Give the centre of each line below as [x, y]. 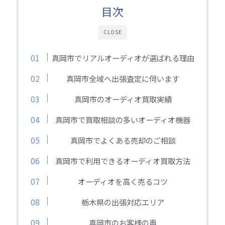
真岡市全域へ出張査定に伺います [123, 78]
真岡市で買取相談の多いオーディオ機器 [123, 119]
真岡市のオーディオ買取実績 [123, 99]
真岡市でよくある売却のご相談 [123, 140]
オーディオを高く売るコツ [123, 181]
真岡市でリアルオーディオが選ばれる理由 [123, 58]
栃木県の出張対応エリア [123, 202]
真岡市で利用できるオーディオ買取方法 [123, 160]
